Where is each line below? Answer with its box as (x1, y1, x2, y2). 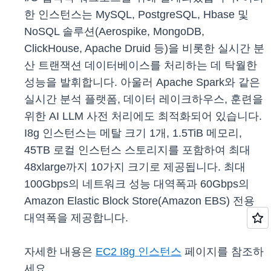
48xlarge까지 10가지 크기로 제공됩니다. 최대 (24, 161, 246, 174)
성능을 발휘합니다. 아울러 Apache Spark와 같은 (24, 76, 260, 89)
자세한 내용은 (24, 246, 96, 258)
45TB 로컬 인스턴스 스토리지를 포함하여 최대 (24, 144, 250, 157)
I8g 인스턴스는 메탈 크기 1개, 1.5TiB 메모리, (24, 127, 242, 140)
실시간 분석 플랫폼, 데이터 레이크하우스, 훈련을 (24, 93, 263, 106)
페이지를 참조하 (181, 246, 264, 258)
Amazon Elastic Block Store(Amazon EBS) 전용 (24, 195, 255, 207)
